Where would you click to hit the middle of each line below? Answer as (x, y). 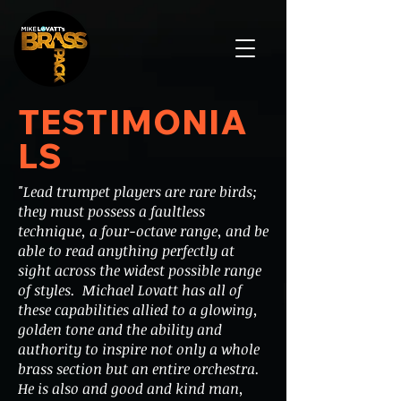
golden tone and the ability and (120, 329)
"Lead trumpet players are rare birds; (137, 192)
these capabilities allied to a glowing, (138, 310)
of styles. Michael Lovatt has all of (130, 290)
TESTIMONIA (133, 122)
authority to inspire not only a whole (139, 349)
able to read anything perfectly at (126, 251)
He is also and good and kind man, (131, 388)
